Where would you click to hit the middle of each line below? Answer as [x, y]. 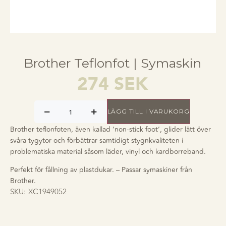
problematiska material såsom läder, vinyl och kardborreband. [108, 152]
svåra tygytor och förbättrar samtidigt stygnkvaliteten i [97, 140]
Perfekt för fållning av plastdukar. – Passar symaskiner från [101, 170]
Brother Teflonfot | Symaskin [112, 63]
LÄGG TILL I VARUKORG [148, 111]
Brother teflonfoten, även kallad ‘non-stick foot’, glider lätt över [110, 129]
